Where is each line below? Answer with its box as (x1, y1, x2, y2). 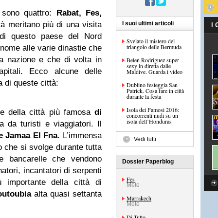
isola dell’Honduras (127, 117, 172, 125)
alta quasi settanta (31, 189, 102, 199)
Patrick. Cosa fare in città (127, 87, 184, 94)
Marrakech (127, 194, 151, 202)
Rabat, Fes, (56, 8, 102, 18)
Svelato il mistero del (127, 37, 175, 45)
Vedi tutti (134, 136, 156, 143)
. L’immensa (57, 131, 102, 140)
